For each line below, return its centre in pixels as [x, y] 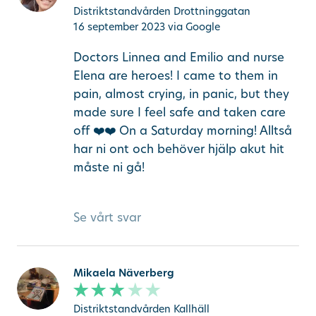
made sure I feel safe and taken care [179, 111]
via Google [194, 26]
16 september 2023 [119, 26]
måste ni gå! [109, 166]
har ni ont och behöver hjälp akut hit [178, 148]
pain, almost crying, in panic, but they [181, 93]
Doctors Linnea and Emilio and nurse [178, 56]
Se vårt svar [107, 217]
